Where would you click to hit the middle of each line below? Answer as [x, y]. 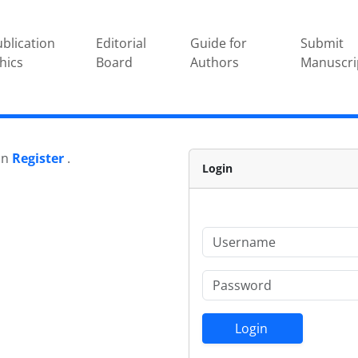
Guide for [219, 43]
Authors [215, 62]
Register [38, 158]
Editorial [121, 43]
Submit [322, 43]
